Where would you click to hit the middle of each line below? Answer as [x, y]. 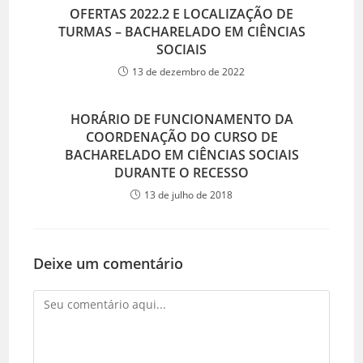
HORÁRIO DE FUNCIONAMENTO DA [181, 119]
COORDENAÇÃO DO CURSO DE [181, 137]
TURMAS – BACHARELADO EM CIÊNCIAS [181, 32]
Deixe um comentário [109, 263]
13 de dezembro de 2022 [188, 72]
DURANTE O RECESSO [181, 173]
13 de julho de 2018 [188, 195]
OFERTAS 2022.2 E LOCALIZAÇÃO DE [181, 14]
